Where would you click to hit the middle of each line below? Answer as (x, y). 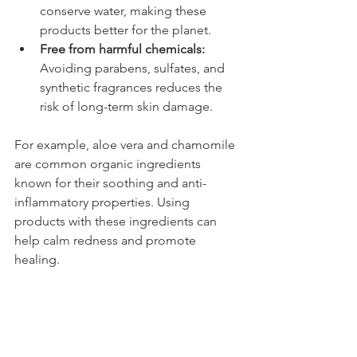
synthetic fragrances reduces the (133, 87)
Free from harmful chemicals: (122, 49)
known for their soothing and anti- (110, 182)
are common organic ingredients (109, 163)
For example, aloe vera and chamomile (126, 144)
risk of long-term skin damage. (126, 106)
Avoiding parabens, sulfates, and (134, 68)
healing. (37, 259)
